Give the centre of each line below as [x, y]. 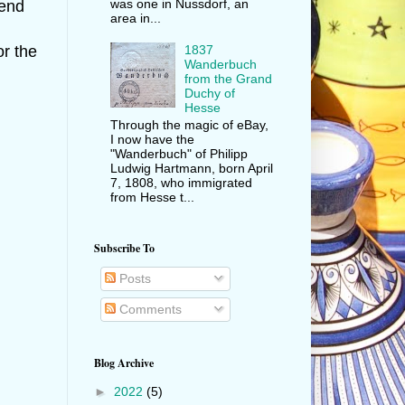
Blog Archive [124, 363]
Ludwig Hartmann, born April [191, 169]
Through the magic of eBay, [189, 125]
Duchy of [210, 94]
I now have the [152, 140]
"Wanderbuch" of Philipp [179, 154]
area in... [135, 18]
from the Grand [229, 79]
